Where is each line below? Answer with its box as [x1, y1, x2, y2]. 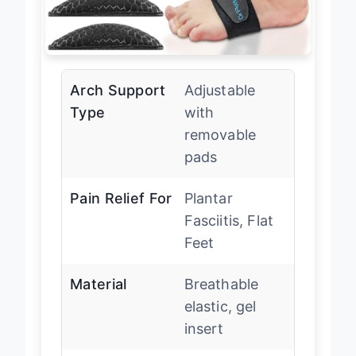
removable [184, 126, 257, 143]
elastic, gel [184, 297, 257, 315]
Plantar [184, 189, 233, 207]
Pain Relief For [70, 189, 172, 207]
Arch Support [70, 81, 166, 99]
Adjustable [184, 81, 256, 99]
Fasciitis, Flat [184, 211, 274, 229]
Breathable [184, 275, 259, 292]
